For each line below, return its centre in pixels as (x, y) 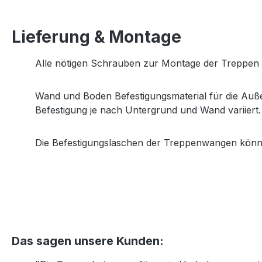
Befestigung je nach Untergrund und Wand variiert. (148, 110)
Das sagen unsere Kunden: (88, 241)
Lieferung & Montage (96, 37)
